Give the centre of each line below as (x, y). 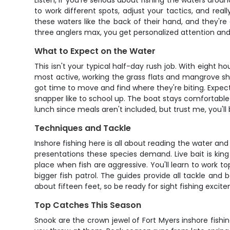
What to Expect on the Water (95, 51)
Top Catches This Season (88, 205)
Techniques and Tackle (83, 128)
